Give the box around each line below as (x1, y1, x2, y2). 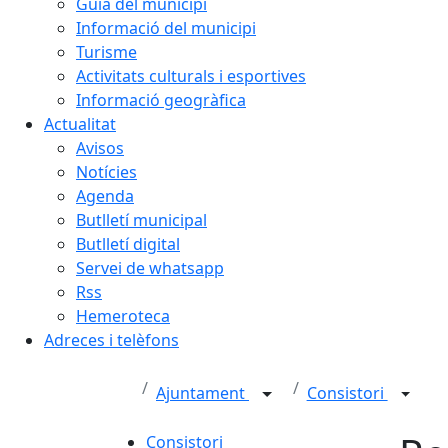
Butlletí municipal (76, 209, 207, 231)
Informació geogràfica (76, 89, 246, 111)
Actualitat (44, 113, 116, 135)
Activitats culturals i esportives (76, 65, 306, 87)
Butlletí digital (76, 233, 180, 255)
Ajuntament (156, 382, 249, 405)
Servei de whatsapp (76, 257, 224, 279)
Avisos (76, 137, 124, 159)
